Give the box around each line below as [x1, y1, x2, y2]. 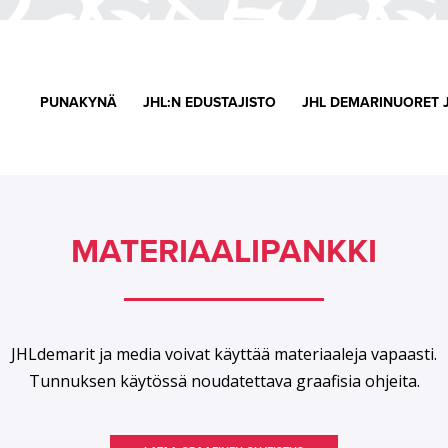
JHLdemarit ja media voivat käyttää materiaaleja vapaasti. [11, 342, 437, 365]
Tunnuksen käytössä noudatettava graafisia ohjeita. [28, 369, 420, 392]
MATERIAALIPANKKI [71, 232, 377, 271]
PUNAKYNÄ [39, 93, 117, 111]
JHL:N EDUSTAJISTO [142, 93, 276, 111]
